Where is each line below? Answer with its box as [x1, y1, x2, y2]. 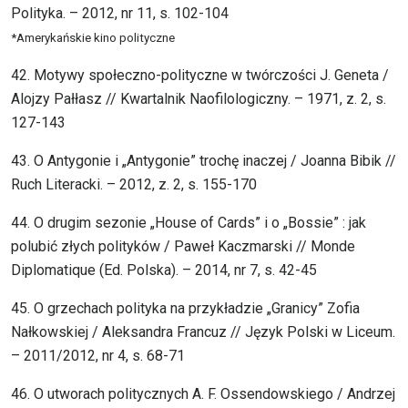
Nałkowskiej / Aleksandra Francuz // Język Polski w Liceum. [11, 323, 395, 342]
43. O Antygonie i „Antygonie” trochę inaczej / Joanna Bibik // [11, 152, 396, 170]
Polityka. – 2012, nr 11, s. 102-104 [11, 5, 229, 23]
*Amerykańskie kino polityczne [11, 31, 175, 46]
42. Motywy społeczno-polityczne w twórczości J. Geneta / [11, 66, 389, 85]
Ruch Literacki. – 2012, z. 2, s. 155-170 [11, 176, 257, 194]
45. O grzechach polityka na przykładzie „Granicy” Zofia [11, 300, 360, 318]
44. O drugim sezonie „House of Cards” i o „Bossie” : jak [11, 214, 366, 232]
